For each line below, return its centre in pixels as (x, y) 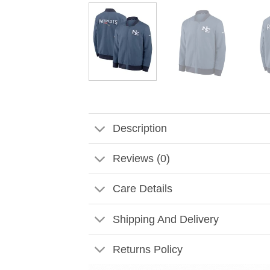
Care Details (143, 189)
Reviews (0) (142, 159)
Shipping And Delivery (166, 219)
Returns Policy (148, 249)
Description (140, 129)
